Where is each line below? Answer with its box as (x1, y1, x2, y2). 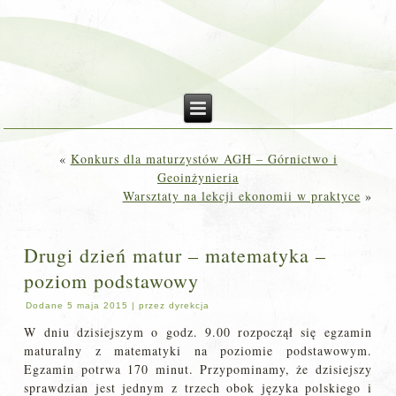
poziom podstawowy (24, 268, 200, 293)
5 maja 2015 (67, 301, 129, 310)
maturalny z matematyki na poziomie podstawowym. (24, 342, 372, 359)
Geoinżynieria (157, 169, 239, 186)
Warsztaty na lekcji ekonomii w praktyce (122, 187, 361, 204)
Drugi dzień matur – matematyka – (24, 242, 327, 268)
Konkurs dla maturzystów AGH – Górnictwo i (70, 150, 338, 167)
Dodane (26, 301, 65, 310)
